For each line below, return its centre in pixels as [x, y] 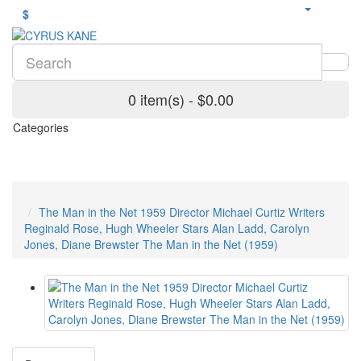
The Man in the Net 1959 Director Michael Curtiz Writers [182, 212]
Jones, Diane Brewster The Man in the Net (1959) [151, 244]
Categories [41, 127]
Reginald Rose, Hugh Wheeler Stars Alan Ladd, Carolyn [167, 228]
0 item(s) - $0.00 [180, 99]
